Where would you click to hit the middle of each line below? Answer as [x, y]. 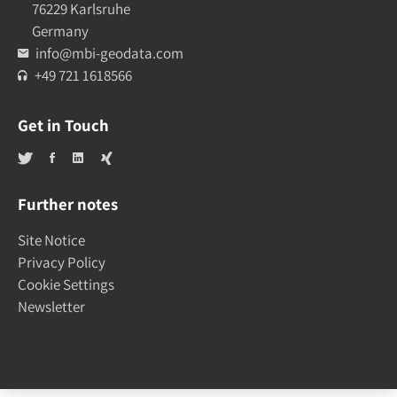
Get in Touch [63, 125]
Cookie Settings [66, 284]
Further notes [68, 203]
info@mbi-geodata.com [109, 53]
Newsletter [51, 306]
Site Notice [51, 240]
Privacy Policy [62, 262]
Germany [60, 31]
